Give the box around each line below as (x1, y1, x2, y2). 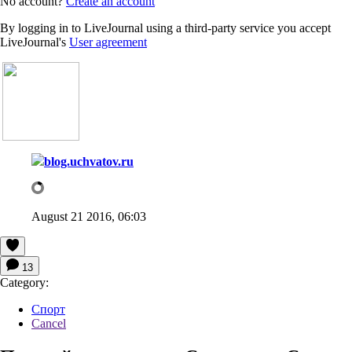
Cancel (31, 316, 66, 330)
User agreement (69, 35, 147, 49)
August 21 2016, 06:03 (31, 209, 146, 223)
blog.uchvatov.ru (44, 154, 134, 168)
